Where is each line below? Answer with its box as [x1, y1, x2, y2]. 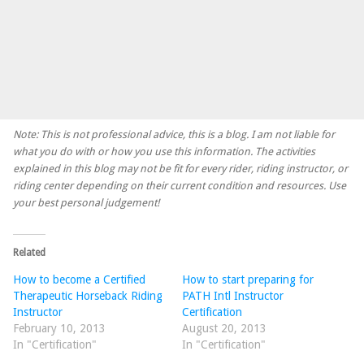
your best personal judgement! [13, 196, 159, 209]
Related [13, 246, 45, 258]
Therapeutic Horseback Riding [13, 288, 162, 302]
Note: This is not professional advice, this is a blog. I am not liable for [13, 128, 335, 141]
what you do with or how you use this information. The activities [13, 145, 315, 158]
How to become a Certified [13, 272, 145, 286]
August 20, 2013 [182, 321, 266, 335]
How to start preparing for [182, 272, 314, 286]
